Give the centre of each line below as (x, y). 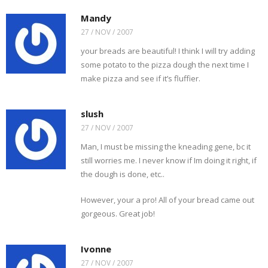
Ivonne (96, 249)
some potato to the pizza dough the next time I (165, 65)
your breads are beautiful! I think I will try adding (168, 51)
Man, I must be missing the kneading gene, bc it (166, 147)
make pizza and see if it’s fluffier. (141, 78)
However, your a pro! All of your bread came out (167, 200)
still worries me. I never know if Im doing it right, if (169, 160)
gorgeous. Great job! (118, 214)
